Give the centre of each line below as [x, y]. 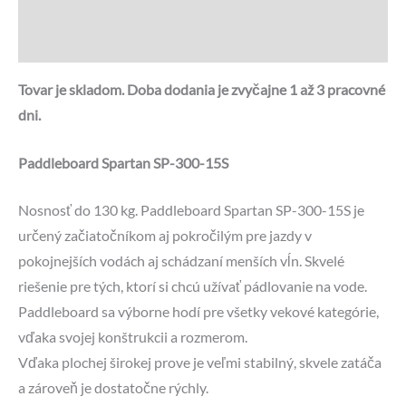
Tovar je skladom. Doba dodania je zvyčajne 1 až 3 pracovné [202, 89]
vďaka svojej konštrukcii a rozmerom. [133, 338]
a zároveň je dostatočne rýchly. [113, 388]
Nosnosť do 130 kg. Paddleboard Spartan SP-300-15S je [191, 211]
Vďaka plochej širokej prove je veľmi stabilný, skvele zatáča [200, 363]
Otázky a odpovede [78, 43]
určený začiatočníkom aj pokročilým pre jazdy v [165, 236]
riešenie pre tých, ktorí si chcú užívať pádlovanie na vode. [193, 287]
